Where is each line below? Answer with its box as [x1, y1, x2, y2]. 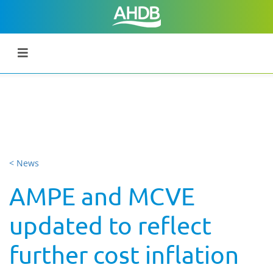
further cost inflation [9, 240, 239, 269]
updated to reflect [9, 211, 211, 239]
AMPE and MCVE [9, 182, 195, 210]
